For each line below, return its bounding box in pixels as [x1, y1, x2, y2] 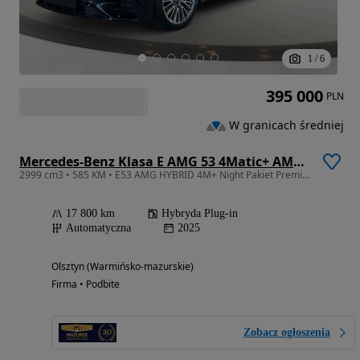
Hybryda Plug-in [162, 207, 238, 220]
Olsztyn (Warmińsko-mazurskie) [51, 260, 194, 274]
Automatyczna [66, 222, 131, 235]
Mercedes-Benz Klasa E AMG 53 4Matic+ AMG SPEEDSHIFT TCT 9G [293, 153, 305, 171]
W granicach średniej [229, 117, 344, 133]
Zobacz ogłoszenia [243, 326, 330, 339]
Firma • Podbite [51, 277, 120, 292]
